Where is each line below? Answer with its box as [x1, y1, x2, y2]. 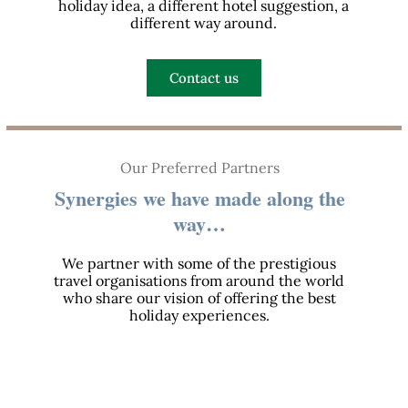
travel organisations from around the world [54, 271, 345, 291]
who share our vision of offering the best [62, 289, 336, 308]
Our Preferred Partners [119, 158, 280, 178]
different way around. [130, 14, 278, 33]
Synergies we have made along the [54, 183, 345, 214]
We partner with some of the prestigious [62, 254, 337, 273]
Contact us [169, 69, 239, 87]
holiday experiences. [128, 306, 270, 325]
